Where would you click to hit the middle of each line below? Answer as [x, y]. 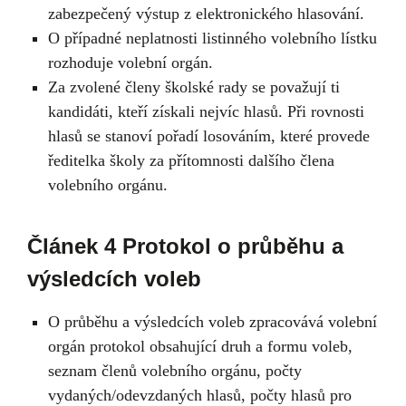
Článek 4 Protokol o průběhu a [185, 246]
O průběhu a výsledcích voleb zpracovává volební [212, 321]
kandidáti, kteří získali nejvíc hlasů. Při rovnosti [206, 111]
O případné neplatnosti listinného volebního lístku [212, 38]
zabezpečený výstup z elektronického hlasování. [206, 13]
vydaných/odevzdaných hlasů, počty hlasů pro [199, 395]
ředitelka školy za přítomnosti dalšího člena [191, 160]
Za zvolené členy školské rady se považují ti [193, 87]
